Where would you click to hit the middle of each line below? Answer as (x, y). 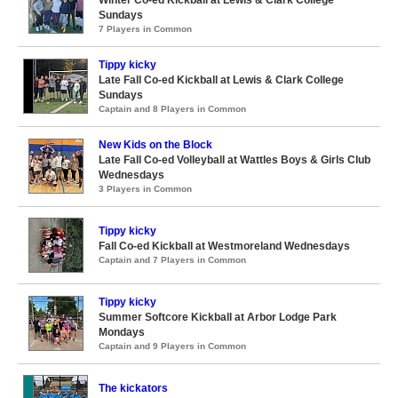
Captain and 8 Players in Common (172, 109)
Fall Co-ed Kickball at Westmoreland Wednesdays (224, 246)
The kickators (133, 388)
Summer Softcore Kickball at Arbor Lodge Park (218, 317)
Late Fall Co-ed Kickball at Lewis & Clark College (221, 80)
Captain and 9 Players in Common (172, 346)
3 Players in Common (145, 189)
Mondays (122, 332)
